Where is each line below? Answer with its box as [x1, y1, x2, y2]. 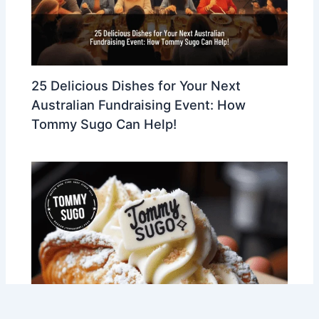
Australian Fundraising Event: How [31, 96, 246, 113]
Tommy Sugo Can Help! [31, 115, 177, 132]
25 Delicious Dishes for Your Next [31, 77, 241, 93]
